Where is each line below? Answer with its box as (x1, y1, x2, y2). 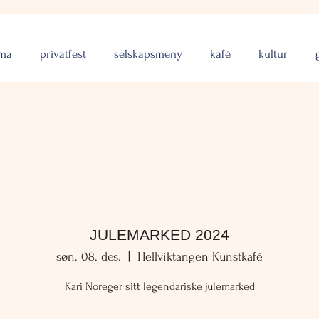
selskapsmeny (114, 47, 182, 61)
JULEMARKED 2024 (90, 226, 229, 243)
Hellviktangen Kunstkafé (137, 250, 263, 264)
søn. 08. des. (56, 250, 121, 264)
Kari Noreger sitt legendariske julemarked (64, 280, 255, 293)
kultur (258, 47, 288, 61)
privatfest (40, 47, 86, 61)
